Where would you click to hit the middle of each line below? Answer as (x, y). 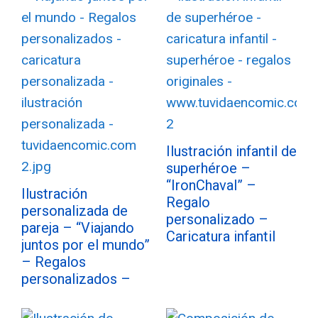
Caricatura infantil (221, 236)
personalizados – (76, 279)
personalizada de (75, 211)
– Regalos (54, 262)
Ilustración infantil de (231, 151)
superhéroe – (208, 168)
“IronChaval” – (211, 185)
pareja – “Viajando (78, 228)
